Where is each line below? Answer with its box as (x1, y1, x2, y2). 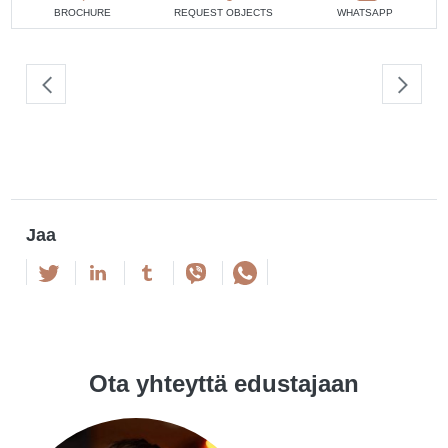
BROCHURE (54, 6, 112, 18)
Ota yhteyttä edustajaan (89, 369, 359, 397)
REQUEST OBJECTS (174, 6, 274, 18)
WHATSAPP (337, 6, 394, 18)
